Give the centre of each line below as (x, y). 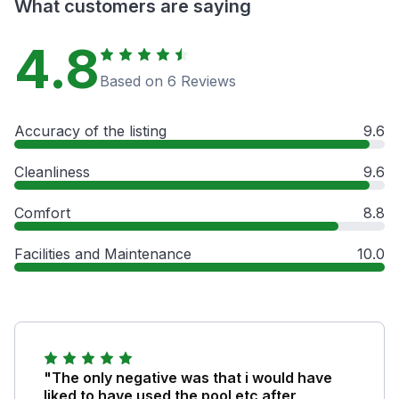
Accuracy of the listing (90, 130)
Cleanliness (52, 171)
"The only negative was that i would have (188, 377)
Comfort (42, 212)
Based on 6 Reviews (168, 81)
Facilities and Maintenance (103, 253)
